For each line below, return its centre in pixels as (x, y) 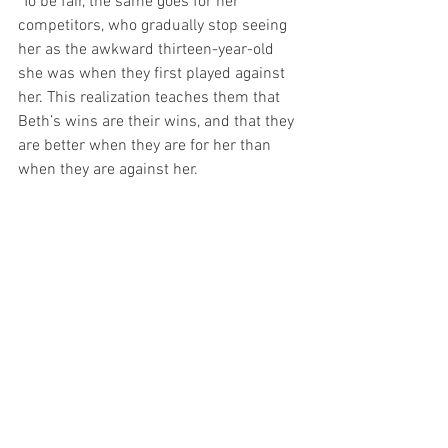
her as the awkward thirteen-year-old (148, 49)
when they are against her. (108, 169)
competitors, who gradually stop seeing (154, 25)
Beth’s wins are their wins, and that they (158, 121)
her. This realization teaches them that (151, 97)
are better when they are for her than (146, 145)
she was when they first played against (153, 73)
